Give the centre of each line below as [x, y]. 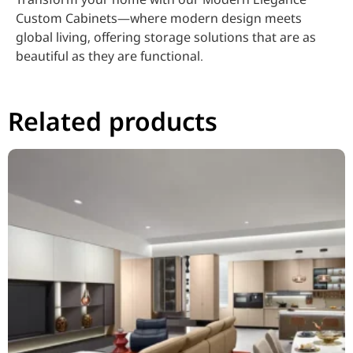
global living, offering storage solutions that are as [166, 37]
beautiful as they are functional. [110, 56]
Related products [113, 121]
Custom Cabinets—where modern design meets [159, 18]
